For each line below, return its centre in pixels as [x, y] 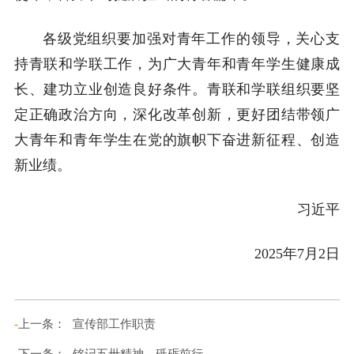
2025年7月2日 [298, 253]
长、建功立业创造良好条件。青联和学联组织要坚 [177, 89]
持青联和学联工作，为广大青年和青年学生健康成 [177, 64]
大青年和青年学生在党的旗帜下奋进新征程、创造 [177, 139]
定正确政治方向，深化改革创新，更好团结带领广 [177, 114]
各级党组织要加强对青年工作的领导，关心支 [191, 38]
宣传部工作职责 [115, 324]
